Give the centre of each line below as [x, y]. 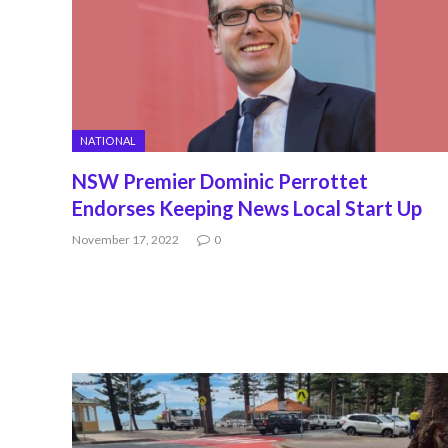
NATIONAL [108, 140]
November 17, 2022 [125, 239]
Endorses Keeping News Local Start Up [247, 208]
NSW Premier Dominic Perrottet [220, 181]
